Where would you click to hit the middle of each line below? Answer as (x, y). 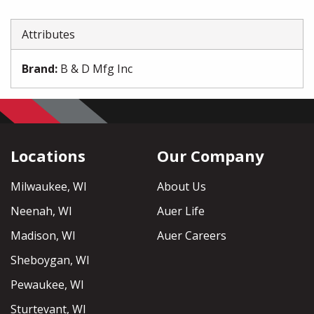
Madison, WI (43, 236)
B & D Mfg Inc (96, 69)
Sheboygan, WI (50, 260)
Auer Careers (192, 236)
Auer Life (181, 211)
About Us (182, 187)
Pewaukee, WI (47, 285)
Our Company (211, 156)
